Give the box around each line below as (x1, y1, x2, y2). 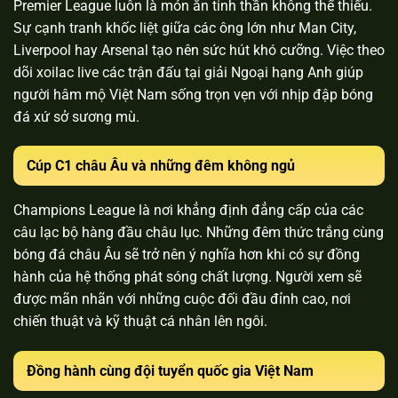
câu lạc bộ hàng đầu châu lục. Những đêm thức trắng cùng (13, 224, 384, 242)
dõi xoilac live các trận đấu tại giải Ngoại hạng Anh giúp (13, 63, 363, 81)
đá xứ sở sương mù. (13, 107, 139, 125)
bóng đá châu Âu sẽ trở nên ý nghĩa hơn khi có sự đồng (13, 246, 360, 264)
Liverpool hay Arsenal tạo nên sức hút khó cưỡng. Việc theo (13, 41, 385, 59)
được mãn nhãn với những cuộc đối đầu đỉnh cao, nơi (13, 291, 351, 308)
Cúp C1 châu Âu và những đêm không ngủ (27, 157, 295, 175)
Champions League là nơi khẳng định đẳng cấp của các (13, 202, 363, 219)
